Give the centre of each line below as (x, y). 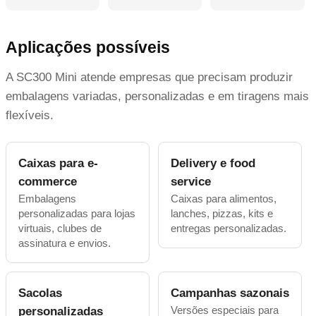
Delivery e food (213, 163)
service (191, 181)
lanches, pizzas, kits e (222, 213)
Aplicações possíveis (88, 47)
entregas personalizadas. (229, 228)
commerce (48, 181)
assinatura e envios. (65, 243)
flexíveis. (30, 115)
